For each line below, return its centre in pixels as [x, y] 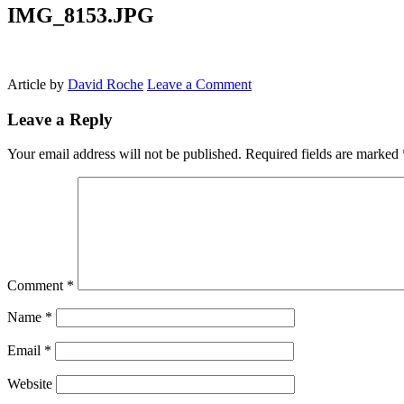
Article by [37, 84]
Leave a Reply [60, 119]
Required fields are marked [324, 154]
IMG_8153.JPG [81, 15]
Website [30, 384]
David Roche [106, 84]
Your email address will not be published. [124, 154]
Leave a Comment [199, 84]
